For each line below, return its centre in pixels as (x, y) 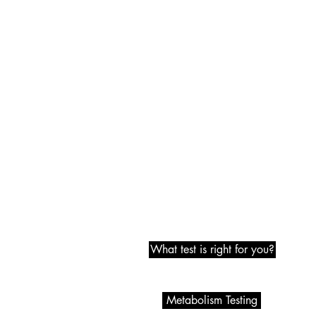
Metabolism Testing (212, 300)
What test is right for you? (212, 250)
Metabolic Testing (216, 218)
